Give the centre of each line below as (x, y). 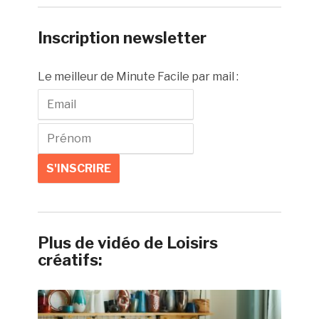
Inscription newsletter (122, 38)
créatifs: (70, 260)
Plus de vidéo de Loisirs (128, 243)
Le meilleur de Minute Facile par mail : (138, 77)
